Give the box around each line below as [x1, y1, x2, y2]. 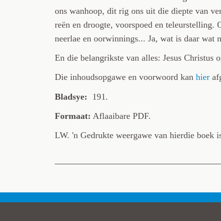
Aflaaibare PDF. [90, 110, 151, 121]
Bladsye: [54, 91, 87, 102]
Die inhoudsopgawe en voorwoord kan [54, 72, 196, 82]
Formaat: [54, 110, 91, 121]
